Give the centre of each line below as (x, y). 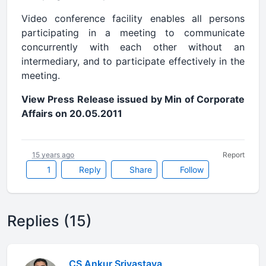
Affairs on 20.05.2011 (72, 113)
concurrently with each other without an (133, 47)
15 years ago (53, 155)
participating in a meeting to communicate (133, 33)
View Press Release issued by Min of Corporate (133, 99)
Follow (191, 170)
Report (234, 155)
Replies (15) (50, 221)
